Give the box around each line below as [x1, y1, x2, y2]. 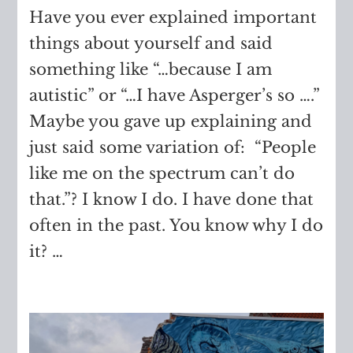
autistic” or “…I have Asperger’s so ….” [29, 86, 320, 106]
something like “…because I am [29, 60, 273, 80]
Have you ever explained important [29, 8, 318, 28]
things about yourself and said [29, 34, 273, 54]
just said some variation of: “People [29, 138, 317, 158]
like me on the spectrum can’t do [29, 164, 295, 184]
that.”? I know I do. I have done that [29, 190, 314, 210]
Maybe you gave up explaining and [29, 112, 313, 132]
